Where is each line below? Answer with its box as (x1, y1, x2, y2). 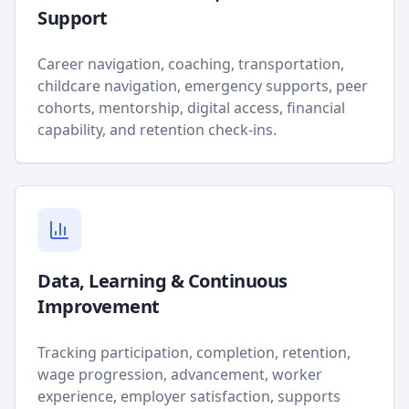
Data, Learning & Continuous (37, 268, 288, 293)
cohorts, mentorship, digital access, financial (37, 98, 345, 118)
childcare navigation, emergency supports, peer (37, 76, 368, 96)
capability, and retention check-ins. (37, 120, 277, 140)
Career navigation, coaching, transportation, (37, 54, 344, 74)
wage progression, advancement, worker (37, 364, 322, 384)
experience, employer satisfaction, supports (37, 386, 341, 406)
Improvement (37, 294, 160, 319)
